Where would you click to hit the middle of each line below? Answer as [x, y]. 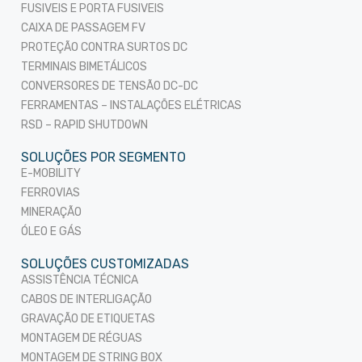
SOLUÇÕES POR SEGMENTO [103, 158]
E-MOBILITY [51, 174]
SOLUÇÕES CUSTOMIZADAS [105, 264]
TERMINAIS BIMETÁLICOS [84, 67]
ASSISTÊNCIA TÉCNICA [80, 280]
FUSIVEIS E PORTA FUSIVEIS [93, 9]
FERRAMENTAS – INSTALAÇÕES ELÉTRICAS [131, 106]
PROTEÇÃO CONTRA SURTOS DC [104, 48]
